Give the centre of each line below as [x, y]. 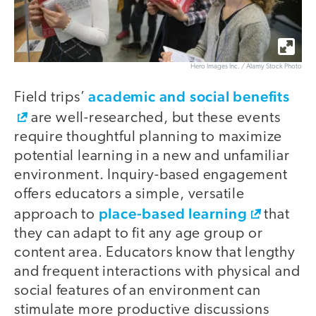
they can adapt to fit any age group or [139, 234]
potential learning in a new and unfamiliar [152, 157]
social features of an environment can [138, 291]
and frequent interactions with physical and [157, 272]
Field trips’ [51, 98]
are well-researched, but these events [154, 119]
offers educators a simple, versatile [129, 195]
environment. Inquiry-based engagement [151, 176]
